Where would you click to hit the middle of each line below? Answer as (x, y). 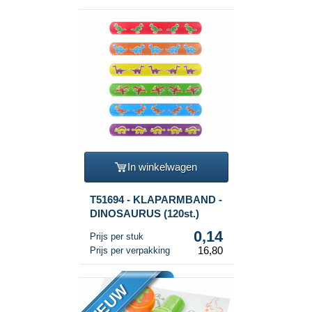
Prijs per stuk (116, 236)
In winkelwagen (162, 167)
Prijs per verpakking (130, 250)
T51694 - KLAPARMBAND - (156, 199)
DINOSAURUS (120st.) (144, 213)
